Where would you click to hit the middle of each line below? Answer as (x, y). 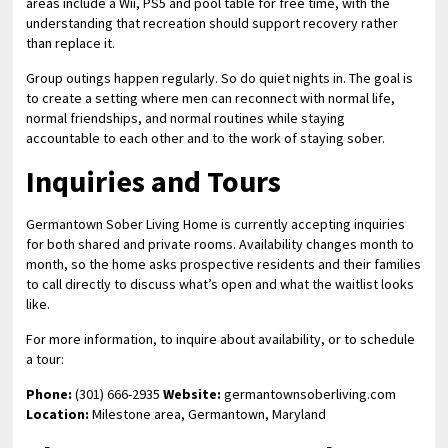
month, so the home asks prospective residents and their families (224, 264)
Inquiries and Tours (154, 181)
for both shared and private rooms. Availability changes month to (220, 244)
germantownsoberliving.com (309, 394)
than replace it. (71, 43)
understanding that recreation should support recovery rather (212, 23)
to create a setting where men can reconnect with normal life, (211, 98)
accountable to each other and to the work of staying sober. (206, 138)
